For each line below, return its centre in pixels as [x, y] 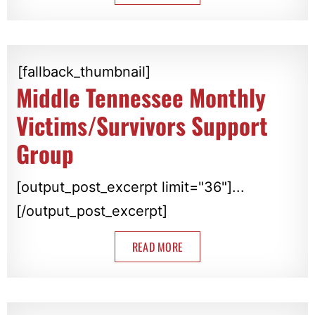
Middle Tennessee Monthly [141, 98]
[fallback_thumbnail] [84, 72]
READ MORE [157, 247]
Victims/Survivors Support [142, 126]
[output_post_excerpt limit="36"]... [130, 187]
